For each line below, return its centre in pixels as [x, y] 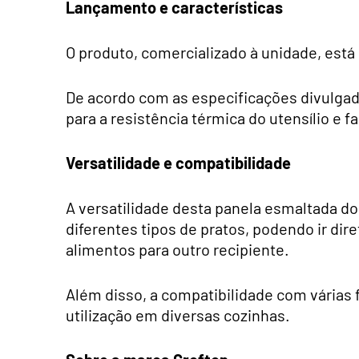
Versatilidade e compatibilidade [178, 162]
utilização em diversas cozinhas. [178, 315]
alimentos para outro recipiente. [177, 249]
